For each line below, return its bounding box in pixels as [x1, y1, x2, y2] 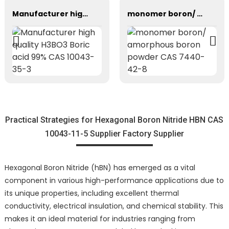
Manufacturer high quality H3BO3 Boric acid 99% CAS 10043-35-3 [82, 9, 88, 19]
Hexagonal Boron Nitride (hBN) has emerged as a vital [4, 162, 195, 173]
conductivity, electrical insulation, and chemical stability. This [4, 200, 223, 211]
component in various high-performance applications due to [4, 175, 224, 186]
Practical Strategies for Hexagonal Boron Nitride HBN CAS [5, 114, 224, 125]
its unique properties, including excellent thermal [4, 188, 179, 198]
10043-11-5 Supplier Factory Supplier [44, 128, 184, 139]
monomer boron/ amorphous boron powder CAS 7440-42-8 [196, 9, 202, 19]
